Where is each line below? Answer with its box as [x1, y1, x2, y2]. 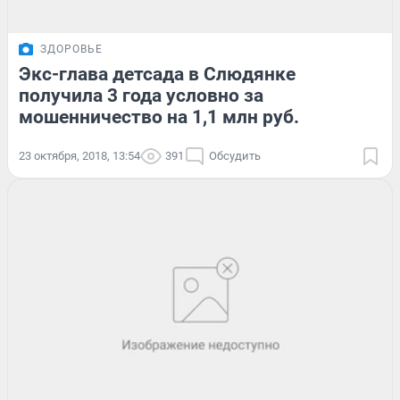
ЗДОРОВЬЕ [40, 42, 103, 55]
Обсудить [209, 148, 261, 162]
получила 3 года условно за [19, 84, 263, 106]
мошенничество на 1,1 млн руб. [19, 105, 299, 128]
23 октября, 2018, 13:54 [19, 148, 140, 162]
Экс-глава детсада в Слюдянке [19, 62, 296, 85]
